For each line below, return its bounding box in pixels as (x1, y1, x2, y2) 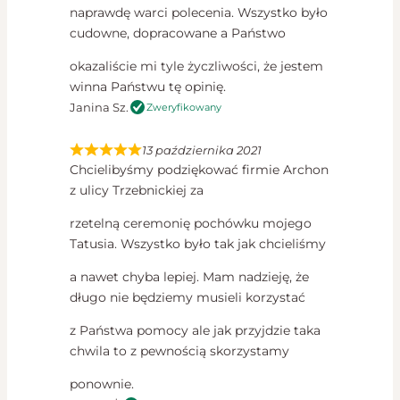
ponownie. (70, 376, 134, 393)
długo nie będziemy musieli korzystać (70, 289, 305, 306)
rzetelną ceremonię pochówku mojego (70, 215, 312, 232)
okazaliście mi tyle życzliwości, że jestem (70, 58, 323, 75)
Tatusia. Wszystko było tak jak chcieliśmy (70, 236, 326, 253)
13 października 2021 (142, 143, 262, 158)
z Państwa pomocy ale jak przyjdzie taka (70, 322, 321, 339)
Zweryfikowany (146, 100, 221, 113)
